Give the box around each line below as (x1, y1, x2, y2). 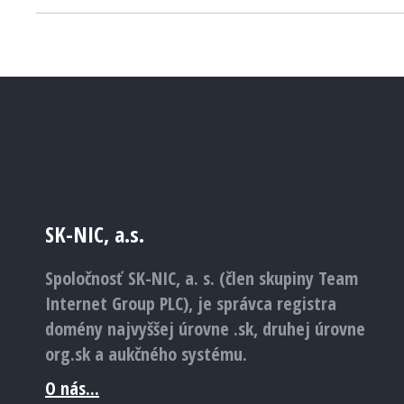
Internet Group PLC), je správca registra (45, 291, 336, 316)
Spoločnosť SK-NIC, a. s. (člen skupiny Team (45, 266, 358, 290)
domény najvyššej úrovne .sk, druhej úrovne (45, 317, 365, 341)
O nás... (45, 376, 99, 400)
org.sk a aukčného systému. (45, 342, 247, 366)
